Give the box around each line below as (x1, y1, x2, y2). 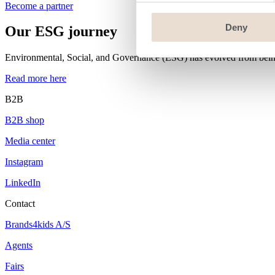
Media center (5, 136, 55, 147)
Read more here (5, 73, 66, 84)
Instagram (5, 157, 43, 168)
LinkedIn (5, 177, 41, 188)
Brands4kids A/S (5, 219, 71, 230)
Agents (5, 240, 33, 251)
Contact (5, 198, 35, 209)
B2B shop (5, 115, 44, 126)
